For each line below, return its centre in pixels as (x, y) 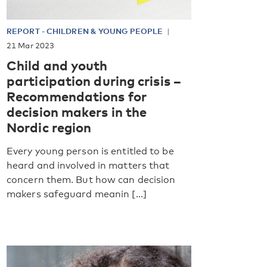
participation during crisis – (94, 80)
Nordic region (49, 127)
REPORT (24, 31)
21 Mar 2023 (31, 45)
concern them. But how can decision (91, 179)
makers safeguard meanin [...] (77, 194)
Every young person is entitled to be (90, 151)
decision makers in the (77, 111)
